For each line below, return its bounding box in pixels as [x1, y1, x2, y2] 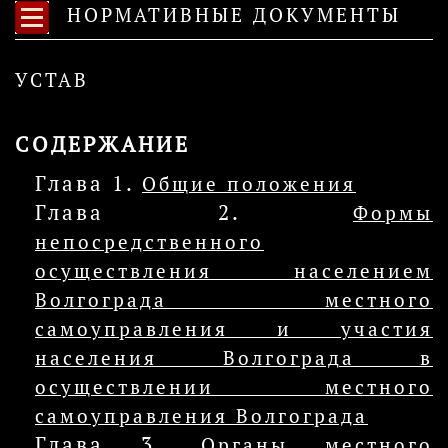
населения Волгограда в [35, 346, 433, 370]
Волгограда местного [35, 288, 433, 312]
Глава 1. [35, 170, 142, 197]
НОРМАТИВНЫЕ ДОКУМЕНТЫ [59, 3, 401, 28]
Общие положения [142, 172, 356, 196]
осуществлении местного [35, 375, 433, 399]
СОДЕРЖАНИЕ [15, 131, 190, 158]
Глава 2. [35, 199, 353, 226]
